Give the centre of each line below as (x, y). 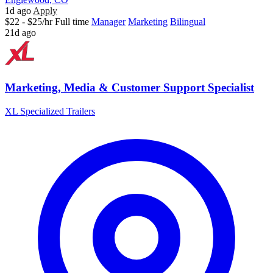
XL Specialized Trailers (50, 112)
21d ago (20, 32)
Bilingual (188, 21)
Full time (72, 21)
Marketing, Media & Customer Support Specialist (129, 88)
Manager (108, 21)
